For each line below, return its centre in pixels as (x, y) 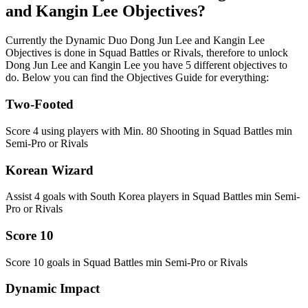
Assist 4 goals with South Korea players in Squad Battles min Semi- (153, 197)
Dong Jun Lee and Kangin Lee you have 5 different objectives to (146, 65)
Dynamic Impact (53, 289)
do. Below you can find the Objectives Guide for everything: (137, 78)
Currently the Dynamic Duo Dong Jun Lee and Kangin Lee (135, 41)
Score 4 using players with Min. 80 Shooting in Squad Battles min (149, 131)
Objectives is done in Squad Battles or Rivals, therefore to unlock (147, 53)
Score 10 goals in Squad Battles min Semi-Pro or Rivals (126, 262)
